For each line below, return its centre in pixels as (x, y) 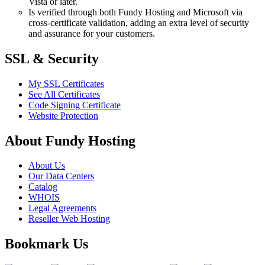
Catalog (43, 187)
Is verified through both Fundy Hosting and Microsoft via (135, 12)
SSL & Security (52, 58)
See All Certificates (64, 94)
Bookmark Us (46, 244)
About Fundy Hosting (70, 140)
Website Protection (63, 115)
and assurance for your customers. (92, 33)
